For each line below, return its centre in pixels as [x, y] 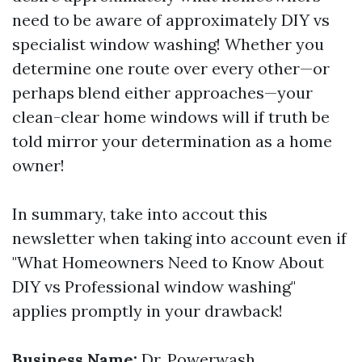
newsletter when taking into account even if [179, 238]
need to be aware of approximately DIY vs [171, 20]
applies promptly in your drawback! [147, 311]
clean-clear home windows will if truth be [171, 117]
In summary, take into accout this [140, 214]
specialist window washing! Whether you [168, 44]
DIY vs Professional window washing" [154, 286]
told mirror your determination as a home [172, 141]
